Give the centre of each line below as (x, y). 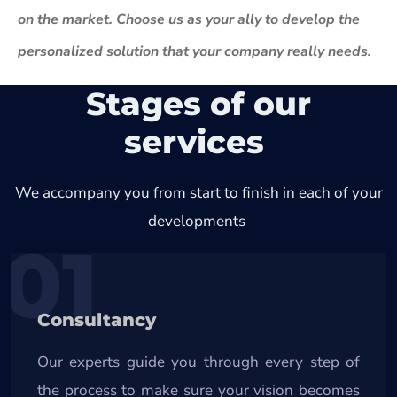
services (198, 141)
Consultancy (97, 319)
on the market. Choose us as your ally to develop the (189, 19)
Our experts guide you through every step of (198, 362)
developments (198, 221)
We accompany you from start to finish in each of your (198, 192)
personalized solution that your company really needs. (195, 51)
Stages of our (198, 103)
